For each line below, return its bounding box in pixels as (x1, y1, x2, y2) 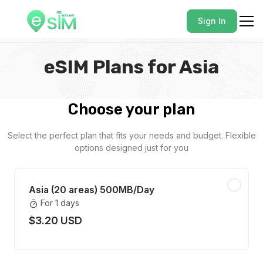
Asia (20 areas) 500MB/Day (29, 184, 154, 195)
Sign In (198, 16, 226, 26)
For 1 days (41, 198, 79, 208)
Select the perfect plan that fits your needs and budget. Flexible (7, 130, 256, 140)
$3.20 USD (29, 214, 82, 227)
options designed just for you (75, 143, 188, 153)
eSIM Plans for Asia (44, 56, 219, 78)
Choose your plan (68, 100, 195, 118)
